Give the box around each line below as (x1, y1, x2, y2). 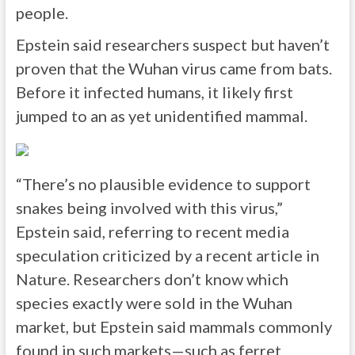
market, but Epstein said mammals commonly (15, 317, 332, 336)
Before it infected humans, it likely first (15, 82, 293, 101)
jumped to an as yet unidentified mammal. (15, 106, 307, 125)
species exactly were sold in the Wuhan (15, 293, 292, 312)
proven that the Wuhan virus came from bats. (15, 59, 332, 78)
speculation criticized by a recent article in (15, 246, 319, 265)
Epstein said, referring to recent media (15, 222, 289, 241)
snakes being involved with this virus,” (15, 198, 283, 217)
